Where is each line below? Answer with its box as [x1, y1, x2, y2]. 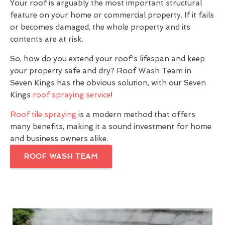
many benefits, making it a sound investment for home [10, 122, 211, 131]
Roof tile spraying [10, 110, 76, 119]
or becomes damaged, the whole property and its [10, 23, 190, 32]
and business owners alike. [10, 134, 108, 143]
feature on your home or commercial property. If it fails [10, 11, 214, 20]
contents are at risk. [10, 35, 83, 44]
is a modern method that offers [76, 110, 195, 119]
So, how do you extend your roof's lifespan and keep [10, 54, 205, 63]
